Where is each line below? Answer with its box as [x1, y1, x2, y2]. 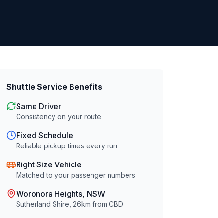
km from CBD [81, 200, 124, 208]
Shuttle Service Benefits [6, 82, 103, 91]
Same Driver [16, 101, 62, 111]
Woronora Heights [16, 189, 83, 199]
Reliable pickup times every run [16, 142, 118, 150]
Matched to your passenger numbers [16, 171, 136, 179]
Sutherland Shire [16, 200, 70, 208]
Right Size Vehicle [16, 160, 82, 169]
